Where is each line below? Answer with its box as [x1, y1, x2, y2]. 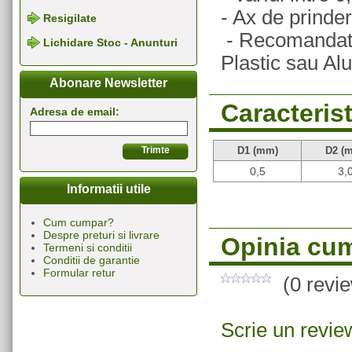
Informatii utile [66, 182, 151, 196]
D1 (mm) [236, 145, 278, 156]
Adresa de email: [30, 105, 119, 119]
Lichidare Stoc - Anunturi [43, 36, 178, 49]
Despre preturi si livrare [43, 229, 159, 242]
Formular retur [43, 266, 115, 280]
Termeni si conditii [43, 241, 132, 255]
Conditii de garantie [43, 254, 140, 267]
